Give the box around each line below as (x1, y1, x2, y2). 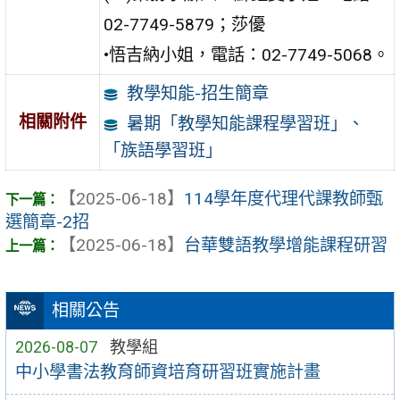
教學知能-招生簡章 (126, 82, 269, 104)
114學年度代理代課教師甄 (184, 188, 383, 210)
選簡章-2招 (5, 212, 89, 233)
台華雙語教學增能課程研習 (184, 235, 387, 256)
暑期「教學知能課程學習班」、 (126, 112, 364, 134)
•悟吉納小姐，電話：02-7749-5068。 (104, 44, 390, 65)
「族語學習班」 (104, 139, 223, 161)
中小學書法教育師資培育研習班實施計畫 (14, 362, 321, 383)
